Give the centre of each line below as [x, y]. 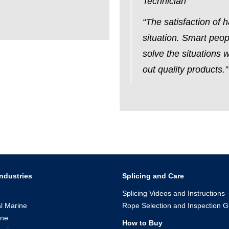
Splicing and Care [153, 176]
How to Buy [142, 223]
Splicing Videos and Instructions [174, 193]
